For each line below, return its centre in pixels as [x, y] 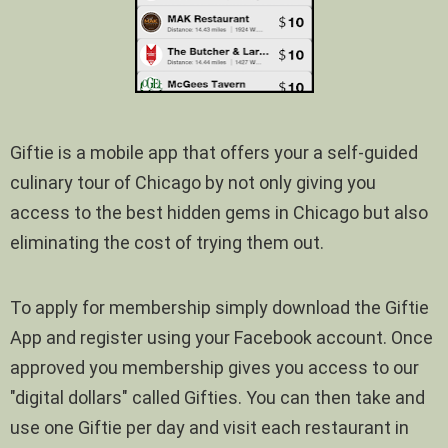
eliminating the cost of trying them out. [167, 242]
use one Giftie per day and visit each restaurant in [209, 427]
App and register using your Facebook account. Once [221, 337]
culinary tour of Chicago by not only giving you [193, 182]
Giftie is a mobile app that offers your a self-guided [214, 152]
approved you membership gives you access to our [214, 367]
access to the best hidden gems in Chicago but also [219, 212]
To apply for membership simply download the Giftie [219, 307]
